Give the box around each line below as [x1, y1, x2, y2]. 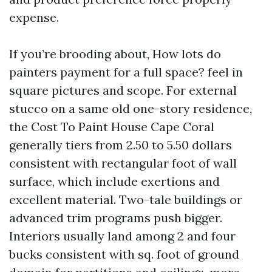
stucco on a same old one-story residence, [9, 101, 252, 116]
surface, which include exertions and [9, 174, 220, 189]
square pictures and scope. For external [9, 83, 237, 98]
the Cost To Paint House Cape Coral [9, 119, 214, 134]
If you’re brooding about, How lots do [9, 46, 221, 61]
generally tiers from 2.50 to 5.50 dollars [9, 137, 232, 152]
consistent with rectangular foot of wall [9, 155, 237, 171]
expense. [9, 10, 59, 25]
